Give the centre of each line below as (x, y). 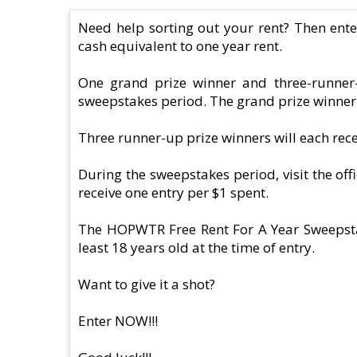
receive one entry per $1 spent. (173, 192)
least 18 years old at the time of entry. (196, 247)
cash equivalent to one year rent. (180, 45)
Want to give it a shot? (147, 284)
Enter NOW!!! (118, 320)
